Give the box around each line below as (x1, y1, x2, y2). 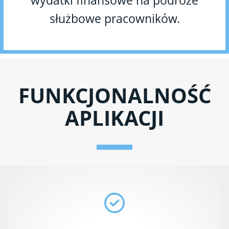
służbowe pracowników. (49, 10, 180, 27)
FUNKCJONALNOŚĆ (18, 81, 211, 109)
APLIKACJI (65, 103, 164, 132)
